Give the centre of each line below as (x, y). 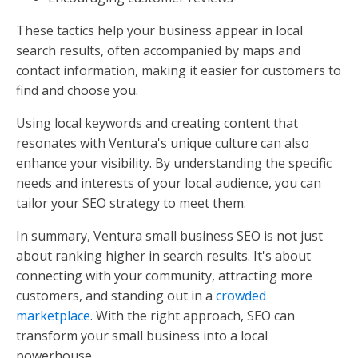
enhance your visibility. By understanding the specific (174, 163)
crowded (241, 295)
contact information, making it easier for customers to (179, 70)
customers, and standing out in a (116, 295)
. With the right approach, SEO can (193, 315)
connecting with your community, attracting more (164, 275)
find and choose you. (77, 90)
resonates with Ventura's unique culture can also (163, 143)
